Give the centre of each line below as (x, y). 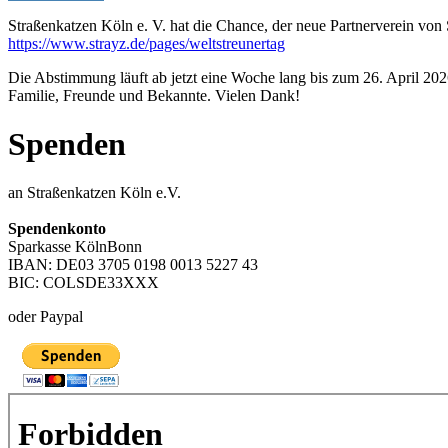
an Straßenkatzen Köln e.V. (94, 193)
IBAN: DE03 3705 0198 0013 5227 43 (133, 265)
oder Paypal (45, 317)
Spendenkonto (57, 229)
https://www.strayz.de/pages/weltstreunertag (146, 43)
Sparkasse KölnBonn (75, 247)
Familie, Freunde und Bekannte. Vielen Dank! (154, 95)
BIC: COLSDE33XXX (83, 283)
